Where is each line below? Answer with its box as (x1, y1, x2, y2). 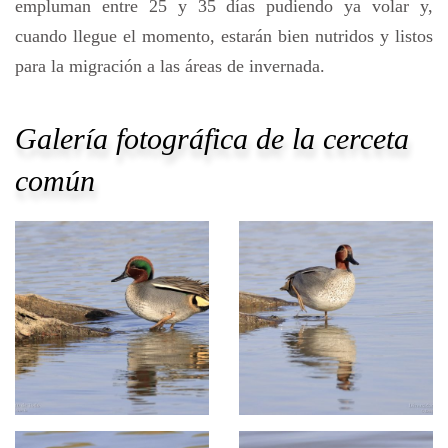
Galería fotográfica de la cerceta (15, 122, 409, 157)
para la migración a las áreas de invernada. (15, 55, 325, 76)
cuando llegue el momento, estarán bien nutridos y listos (15, 25, 433, 46)
